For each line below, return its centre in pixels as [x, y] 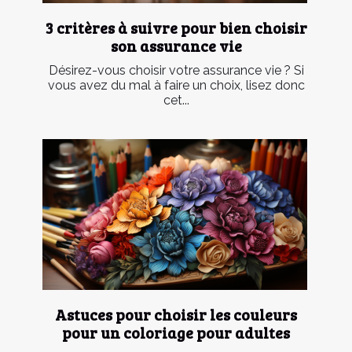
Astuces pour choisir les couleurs [176, 315]
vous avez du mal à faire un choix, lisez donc [176, 86]
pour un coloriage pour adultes [176, 333]
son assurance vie [176, 46]
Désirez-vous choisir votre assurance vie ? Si [176, 71]
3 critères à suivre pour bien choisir [176, 28]
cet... [176, 101]
